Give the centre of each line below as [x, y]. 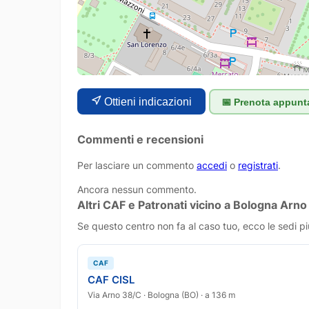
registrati [258, 165]
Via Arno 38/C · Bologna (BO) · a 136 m [162, 295]
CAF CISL [111, 280]
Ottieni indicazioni [148, 101]
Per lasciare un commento [137, 165]
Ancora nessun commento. [137, 190]
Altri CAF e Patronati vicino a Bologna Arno [192, 205]
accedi [212, 165]
